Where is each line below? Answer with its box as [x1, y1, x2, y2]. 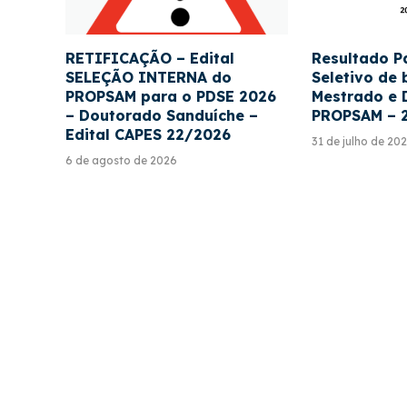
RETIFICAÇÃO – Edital [65, 49, 234, 68]
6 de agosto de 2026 [65, 154, 177, 168]
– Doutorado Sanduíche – [65, 106, 258, 125]
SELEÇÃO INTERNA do [65, 68, 232, 87]
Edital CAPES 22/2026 [65, 125, 231, 144]
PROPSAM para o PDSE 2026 [65, 87, 276, 106]
